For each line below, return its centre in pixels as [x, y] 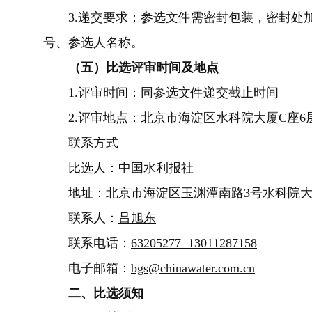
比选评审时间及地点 [162, 68]
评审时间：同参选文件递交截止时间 [178, 93]
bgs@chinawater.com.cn [193, 268]
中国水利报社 [156, 168]
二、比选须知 [93, 293]
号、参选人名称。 [93, 42]
